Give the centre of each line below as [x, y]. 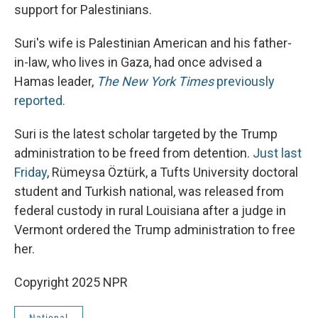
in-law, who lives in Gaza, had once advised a [138, 62]
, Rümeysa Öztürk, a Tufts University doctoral [172, 172]
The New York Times [157, 81]
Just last [277, 153]
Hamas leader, [55, 81]
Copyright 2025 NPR [71, 282]
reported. [40, 100]
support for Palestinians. [83, 10]
